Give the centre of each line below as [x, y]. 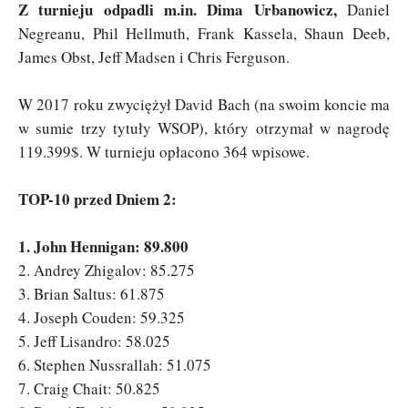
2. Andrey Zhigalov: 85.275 [107, 270]
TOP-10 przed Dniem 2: [97, 199]
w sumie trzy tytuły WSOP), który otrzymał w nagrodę [204, 127]
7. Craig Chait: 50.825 [89, 388]
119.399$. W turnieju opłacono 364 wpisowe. [164, 151]
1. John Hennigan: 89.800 [103, 246]
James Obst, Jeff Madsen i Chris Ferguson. [154, 56]
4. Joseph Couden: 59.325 [102, 317]
